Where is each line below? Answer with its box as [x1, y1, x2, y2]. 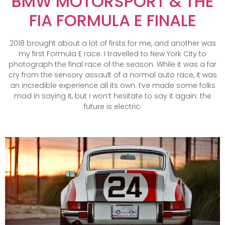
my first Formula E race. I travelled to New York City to [19, 49, 206, 59]
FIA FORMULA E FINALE [29, 9, 196, 32]
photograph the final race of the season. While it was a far [9, 59, 216, 70]
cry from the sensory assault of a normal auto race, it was [8, 70, 217, 80]
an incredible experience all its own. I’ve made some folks [10, 80, 215, 91]
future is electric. [83, 101, 142, 112]
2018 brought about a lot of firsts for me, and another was [9, 38, 216, 49]
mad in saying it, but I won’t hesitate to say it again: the [14, 91, 211, 101]
